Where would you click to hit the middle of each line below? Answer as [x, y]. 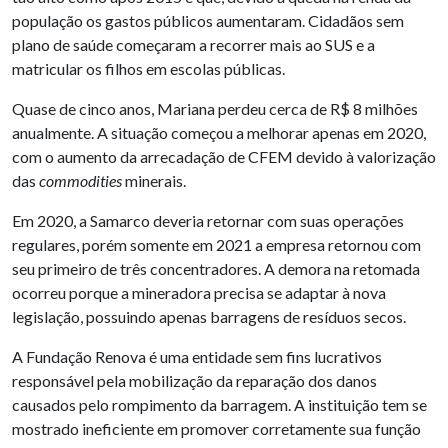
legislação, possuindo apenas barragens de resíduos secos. [209, 316]
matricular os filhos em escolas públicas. [148, 68]
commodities [80, 180]
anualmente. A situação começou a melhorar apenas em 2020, [219, 132]
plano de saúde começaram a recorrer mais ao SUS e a [193, 44]
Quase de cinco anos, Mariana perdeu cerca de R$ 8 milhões [215, 108]
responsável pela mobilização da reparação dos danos [194, 380]
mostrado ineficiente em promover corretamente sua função [216, 428]
